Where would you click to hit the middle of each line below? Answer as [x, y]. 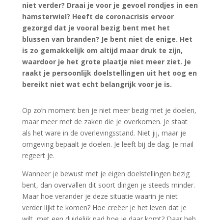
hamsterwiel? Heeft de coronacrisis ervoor [98, 17]
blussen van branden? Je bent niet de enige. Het [107, 39]
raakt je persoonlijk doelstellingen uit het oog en [109, 73]
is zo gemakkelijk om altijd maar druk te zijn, [102, 51]
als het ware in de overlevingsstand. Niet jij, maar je [104, 133]
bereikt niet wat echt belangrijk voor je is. [97, 84]
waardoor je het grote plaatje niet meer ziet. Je [106, 62]
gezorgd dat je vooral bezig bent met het [96, 28]
